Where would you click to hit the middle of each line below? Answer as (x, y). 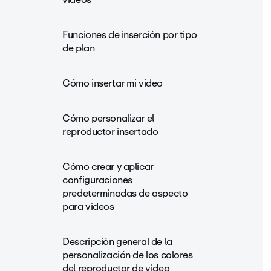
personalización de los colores (128, 255)
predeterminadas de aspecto (125, 193)
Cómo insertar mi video (113, 83)
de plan (79, 48)
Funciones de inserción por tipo (130, 35)
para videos (88, 207)
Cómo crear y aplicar (108, 167)
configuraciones (97, 180)
